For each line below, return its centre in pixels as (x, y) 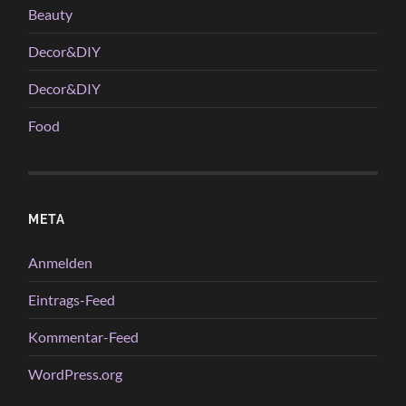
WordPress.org (76, 373)
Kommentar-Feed (84, 336)
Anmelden (61, 262)
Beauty (51, 14)
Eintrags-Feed (72, 299)
